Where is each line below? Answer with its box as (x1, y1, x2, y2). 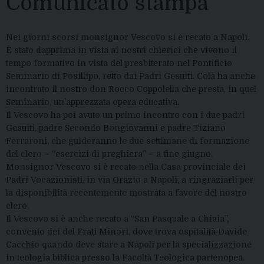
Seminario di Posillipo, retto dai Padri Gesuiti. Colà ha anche (6, 71, 255, 81)
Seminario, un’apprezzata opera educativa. (6, 97, 179, 107)
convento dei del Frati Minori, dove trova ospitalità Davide (6, 227, 247, 236)
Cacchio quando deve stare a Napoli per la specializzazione (6, 240, 252, 249)
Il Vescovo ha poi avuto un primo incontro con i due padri (6, 110, 245, 120)
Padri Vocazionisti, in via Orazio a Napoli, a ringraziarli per (6, 175, 253, 184)
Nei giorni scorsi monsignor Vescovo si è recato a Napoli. (6, 32, 249, 42)
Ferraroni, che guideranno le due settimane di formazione (6, 136, 249, 146)
